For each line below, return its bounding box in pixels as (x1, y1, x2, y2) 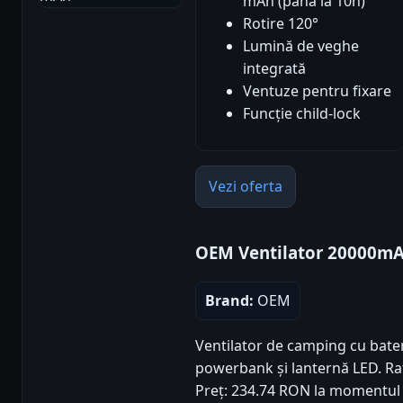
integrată (243, 58, 306, 78)
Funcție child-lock (243, 103, 361, 123)
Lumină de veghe (243, 35, 359, 56)
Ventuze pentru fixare (243, 80, 391, 101)
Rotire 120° (243, 13, 318, 33)
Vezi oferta (209, 175, 282, 196)
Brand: (205, 291, 254, 311)
